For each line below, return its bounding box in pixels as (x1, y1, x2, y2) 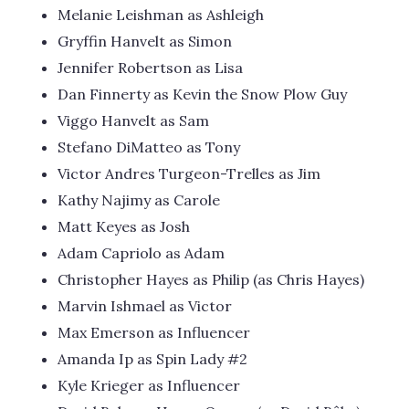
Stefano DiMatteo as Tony (58, 138, 240, 157)
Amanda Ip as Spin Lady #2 (58, 350, 247, 369)
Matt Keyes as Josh (58, 217, 190, 236)
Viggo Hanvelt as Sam (58, 111, 209, 131)
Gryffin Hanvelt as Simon (58, 32, 232, 51)
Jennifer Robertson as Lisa (58, 58, 243, 78)
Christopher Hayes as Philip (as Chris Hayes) (58, 270, 364, 289)
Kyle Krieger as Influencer (58, 376, 240, 395)
